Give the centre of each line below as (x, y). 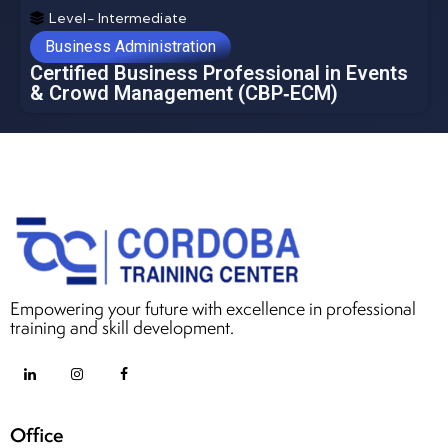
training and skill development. (122, 327)
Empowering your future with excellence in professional (213, 308)
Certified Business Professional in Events (219, 73)
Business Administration (130, 47)
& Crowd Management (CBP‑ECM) (184, 93)
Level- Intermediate (118, 18)
